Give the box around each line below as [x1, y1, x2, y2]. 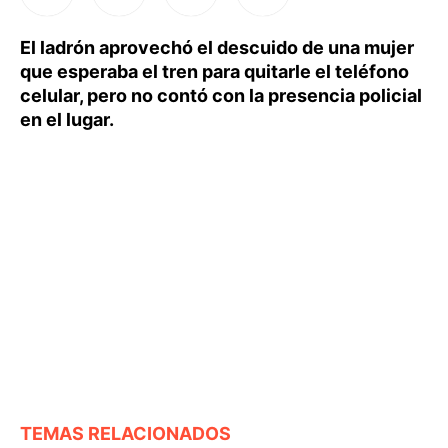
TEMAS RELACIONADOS [20, 422, 231, 444]
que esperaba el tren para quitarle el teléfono [20, 61, 409, 82]
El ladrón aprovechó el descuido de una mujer [20, 37, 414, 58]
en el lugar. [20, 109, 114, 130]
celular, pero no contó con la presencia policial [20, 85, 422, 106]
